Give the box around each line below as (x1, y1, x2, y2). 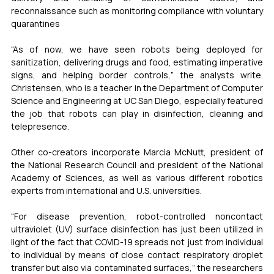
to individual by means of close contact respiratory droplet (11, 248, 263, 261)
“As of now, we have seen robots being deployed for (11, 43, 263, 55)
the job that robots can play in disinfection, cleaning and (11, 107, 263, 119)
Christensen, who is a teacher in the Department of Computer (11, 81, 263, 94)
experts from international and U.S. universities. (11, 184, 202, 196)
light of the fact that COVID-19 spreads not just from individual (11, 235, 263, 248)
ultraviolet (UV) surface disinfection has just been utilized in (11, 223, 263, 235)
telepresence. (11, 120, 69, 132)
